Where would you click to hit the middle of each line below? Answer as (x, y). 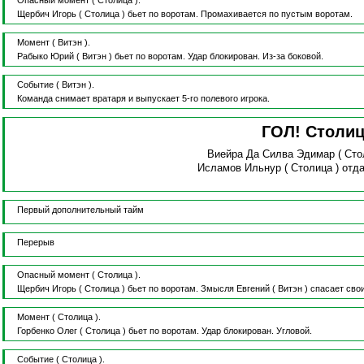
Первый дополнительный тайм (80, 210)
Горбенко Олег (47, 331)
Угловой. (294, 331)
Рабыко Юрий (45, 56)
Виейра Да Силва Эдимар (271, 154)
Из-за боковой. (292, 56)
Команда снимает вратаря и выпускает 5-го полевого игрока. (143, 99)
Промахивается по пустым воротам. (276, 14)
